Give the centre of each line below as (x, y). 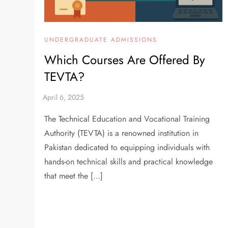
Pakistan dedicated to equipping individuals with (127, 148)
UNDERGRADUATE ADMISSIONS (101, 40)
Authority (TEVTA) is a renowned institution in (122, 133)
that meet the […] (74, 176)
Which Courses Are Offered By (125, 60)
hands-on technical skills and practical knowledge (129, 162)
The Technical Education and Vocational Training (127, 119)
